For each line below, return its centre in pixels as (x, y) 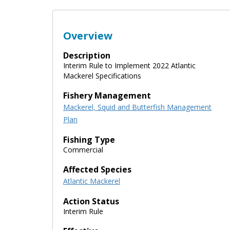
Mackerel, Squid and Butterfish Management (137, 107)
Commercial (83, 149)
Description (87, 55)
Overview (88, 35)
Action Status (91, 201)
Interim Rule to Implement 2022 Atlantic (129, 65)
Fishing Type (89, 139)
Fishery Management (107, 95)
